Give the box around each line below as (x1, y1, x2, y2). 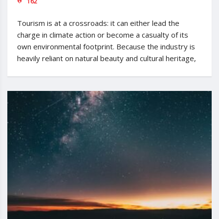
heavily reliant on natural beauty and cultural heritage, (17, 53, 196, 64)
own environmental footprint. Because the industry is (17, 42, 195, 52)
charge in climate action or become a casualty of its (17, 30, 188, 40)
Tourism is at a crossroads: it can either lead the (17, 18, 179, 28)
